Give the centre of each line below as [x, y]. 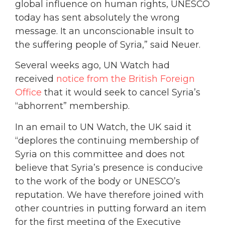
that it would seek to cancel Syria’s [121, 93]
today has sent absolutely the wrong [97, 18]
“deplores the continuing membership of [107, 140]
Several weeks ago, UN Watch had [92, 66]
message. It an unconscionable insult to [104, 31]
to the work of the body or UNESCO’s [98, 181]
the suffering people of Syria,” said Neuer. [108, 45]
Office [28, 93]
